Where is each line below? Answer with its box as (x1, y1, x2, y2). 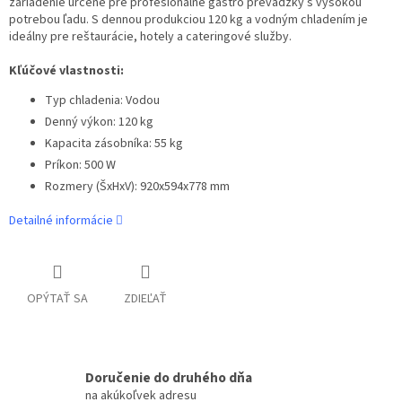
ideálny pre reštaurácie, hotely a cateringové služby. (9, 28, 292, 47)
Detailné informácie (9, 212, 113, 231)
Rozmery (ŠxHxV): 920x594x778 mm (45, 178, 230, 197)
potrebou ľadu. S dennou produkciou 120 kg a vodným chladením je (9, 11, 368, 30)
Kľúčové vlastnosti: (9, 62, 124, 81)
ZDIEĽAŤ (124, 290, 167, 309)
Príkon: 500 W (45, 156, 116, 175)
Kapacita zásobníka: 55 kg (45, 135, 183, 153)
